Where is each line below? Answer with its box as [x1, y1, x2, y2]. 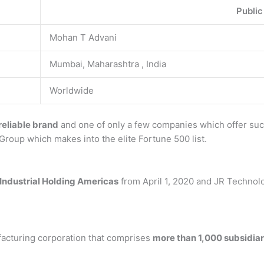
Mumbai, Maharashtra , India [49, 58, 166, 70]
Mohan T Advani [49, 32, 117, 43]
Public [236, 5, 263, 16]
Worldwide [49, 85, 94, 96]
